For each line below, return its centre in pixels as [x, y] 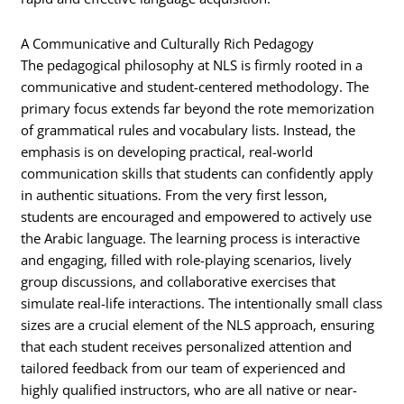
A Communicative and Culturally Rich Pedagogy [168, 43]
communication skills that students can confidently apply [197, 173]
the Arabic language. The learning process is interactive [191, 238]
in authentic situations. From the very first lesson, [174, 194]
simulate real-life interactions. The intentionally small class [202, 303]
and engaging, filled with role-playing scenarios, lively [187, 259]
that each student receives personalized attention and [187, 346]
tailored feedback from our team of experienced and [184, 367]
